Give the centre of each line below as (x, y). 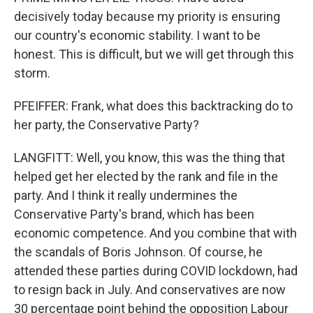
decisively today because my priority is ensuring (147, 16)
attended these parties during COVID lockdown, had (156, 271)
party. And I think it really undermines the (126, 195)
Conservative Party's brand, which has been (134, 214)
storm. (32, 73)
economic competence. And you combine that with (155, 233)
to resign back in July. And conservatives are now (150, 290)
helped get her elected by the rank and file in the (146, 176)
